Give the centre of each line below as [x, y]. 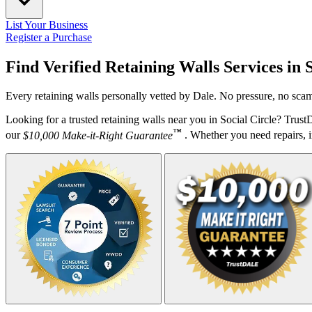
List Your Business [47, 24]
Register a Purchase [49, 37]
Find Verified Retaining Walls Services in [155, 67]
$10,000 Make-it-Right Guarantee [98, 135]
